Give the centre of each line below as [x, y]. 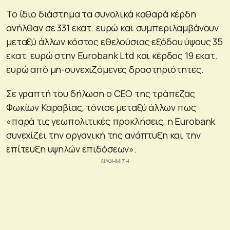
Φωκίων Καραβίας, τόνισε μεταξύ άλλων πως [101, 107]
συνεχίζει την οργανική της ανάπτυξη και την [103, 135]
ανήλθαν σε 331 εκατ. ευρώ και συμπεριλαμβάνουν [113, 27]
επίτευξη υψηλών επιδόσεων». [71, 149]
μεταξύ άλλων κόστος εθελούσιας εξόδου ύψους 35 [115, 41]
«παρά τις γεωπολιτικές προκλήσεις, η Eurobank [111, 121]
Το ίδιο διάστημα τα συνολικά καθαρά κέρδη [101, 14]
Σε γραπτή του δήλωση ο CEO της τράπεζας [101, 93]
